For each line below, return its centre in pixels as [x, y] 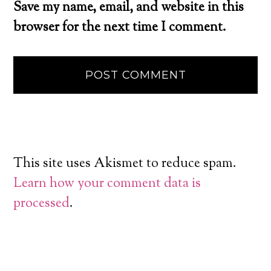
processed [42, 204]
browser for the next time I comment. [120, 28]
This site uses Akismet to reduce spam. [125, 164]
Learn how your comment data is [107, 184]
